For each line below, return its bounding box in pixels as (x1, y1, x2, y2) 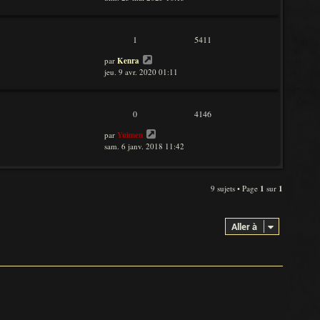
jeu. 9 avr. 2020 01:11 (104, 66, 178, 77)
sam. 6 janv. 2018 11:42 (104, 141, 184, 151)
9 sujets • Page (211, 183, 260, 194)
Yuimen (117, 129, 143, 141)
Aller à (231, 220, 257, 233)
